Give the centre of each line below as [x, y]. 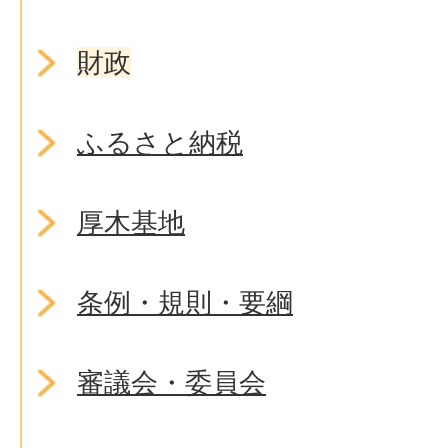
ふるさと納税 [160, 142]
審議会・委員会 [171, 382]
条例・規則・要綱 [185, 302]
